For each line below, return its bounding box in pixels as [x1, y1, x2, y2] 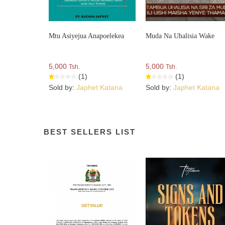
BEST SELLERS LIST [44, 128, 136, 137]
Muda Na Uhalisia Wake [146, 32, 215, 40]
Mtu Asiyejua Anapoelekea [49, 32, 124, 40]
